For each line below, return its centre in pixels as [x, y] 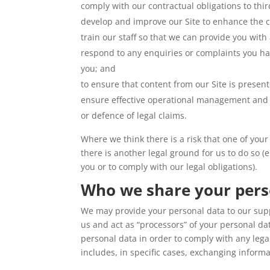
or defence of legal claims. [134, 115]
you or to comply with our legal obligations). [169, 166]
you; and [99, 68]
